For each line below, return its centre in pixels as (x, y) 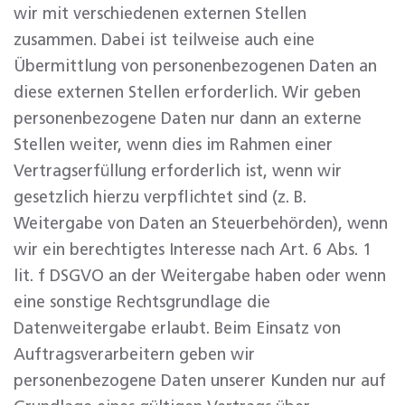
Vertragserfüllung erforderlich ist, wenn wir (178, 172)
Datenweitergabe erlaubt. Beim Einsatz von (177, 329)
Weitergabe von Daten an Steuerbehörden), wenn (201, 224)
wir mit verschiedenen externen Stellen (160, 14)
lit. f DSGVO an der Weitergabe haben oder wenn (200, 277)
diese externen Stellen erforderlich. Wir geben (187, 93)
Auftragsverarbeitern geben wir (134, 355)
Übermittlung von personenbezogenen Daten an (195, 67)
